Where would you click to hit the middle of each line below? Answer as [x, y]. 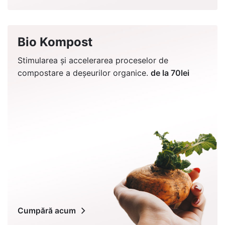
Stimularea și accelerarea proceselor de [93, 61]
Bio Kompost [55, 42]
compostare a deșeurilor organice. [84, 73]
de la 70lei [170, 73]
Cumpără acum [47, 211]
